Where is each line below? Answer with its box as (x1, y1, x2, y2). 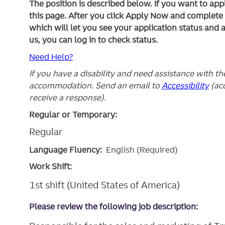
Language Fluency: (29, 144, 106, 155)
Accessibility (162, 80, 209, 91)
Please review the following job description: (29, 201, 198, 212)
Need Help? (29, 51, 73, 62)
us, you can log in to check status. (29, 35, 158, 45)
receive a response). (29, 92, 106, 103)
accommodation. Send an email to (29, 80, 162, 91)
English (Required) (106, 144, 178, 155)
